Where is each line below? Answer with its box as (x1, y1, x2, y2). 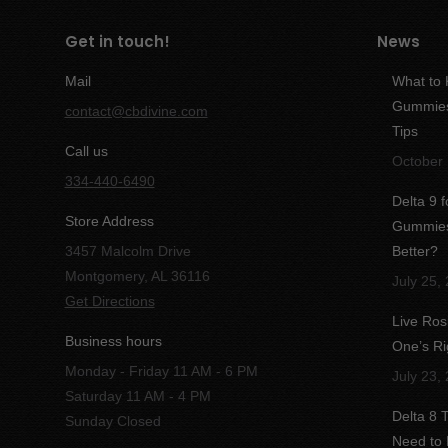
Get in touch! (64, 31, 170, 52)
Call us (64, 143, 108, 159)
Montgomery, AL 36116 (64, 268, 210, 284)
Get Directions (64, 293, 155, 309)
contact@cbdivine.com (64, 103, 208, 119)
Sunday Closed (64, 413, 161, 429)
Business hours (64, 333, 162, 349)
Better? (392, 243, 438, 259)
